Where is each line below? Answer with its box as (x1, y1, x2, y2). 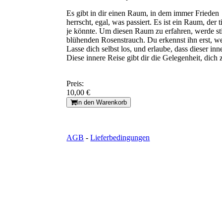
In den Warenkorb (76, 99, 127, 107)
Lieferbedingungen (90, 133, 150, 142)
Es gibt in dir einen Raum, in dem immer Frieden (66, 9, 220, 18)
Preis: (66, 79, 84, 88)
